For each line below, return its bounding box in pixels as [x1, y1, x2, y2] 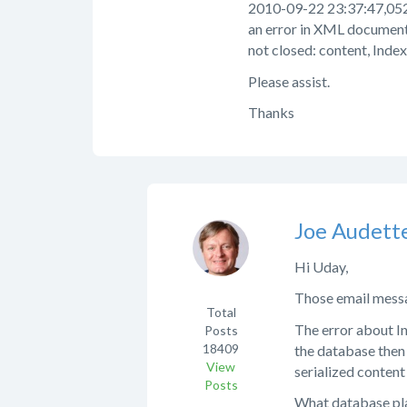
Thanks [248, 104, 294, 122]
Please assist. [248, 72, 330, 90]
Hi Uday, [294, 257, 348, 275]
